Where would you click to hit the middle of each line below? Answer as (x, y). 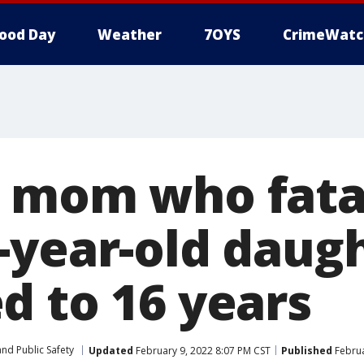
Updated (111, 350)
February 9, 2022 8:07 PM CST (202, 350)
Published (307, 350)
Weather (130, 35)
